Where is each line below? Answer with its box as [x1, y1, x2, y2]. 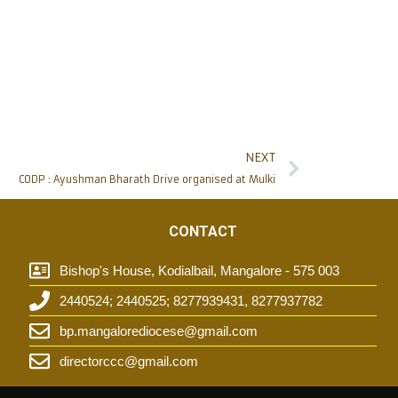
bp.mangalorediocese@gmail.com [59, 322, 258, 338]
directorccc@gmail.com [59, 353, 198, 369]
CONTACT [168, 222, 237, 240]
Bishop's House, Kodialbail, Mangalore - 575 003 [59, 262, 339, 278]
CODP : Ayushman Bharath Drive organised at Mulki [19, 172, 275, 186]
